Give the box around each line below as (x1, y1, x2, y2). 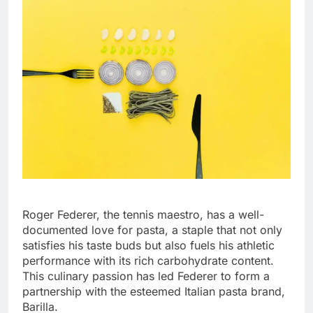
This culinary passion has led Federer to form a (22, 268, 270, 283)
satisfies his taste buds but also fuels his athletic (22, 238, 275, 252)
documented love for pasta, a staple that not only (22, 222, 282, 237)
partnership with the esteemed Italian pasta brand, (22, 284, 285, 298)
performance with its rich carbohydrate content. (22, 253, 274, 268)
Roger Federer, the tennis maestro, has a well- (22, 207, 264, 221)
